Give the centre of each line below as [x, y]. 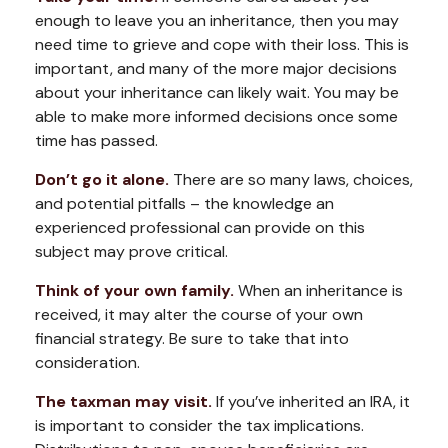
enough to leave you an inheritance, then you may [217, 20]
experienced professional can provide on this [200, 227]
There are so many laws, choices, [291, 179]
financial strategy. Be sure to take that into [192, 338]
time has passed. [96, 140]
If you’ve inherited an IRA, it [311, 401]
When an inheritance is [318, 290]
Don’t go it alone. [102, 179]
